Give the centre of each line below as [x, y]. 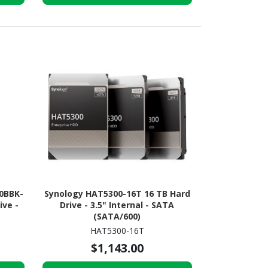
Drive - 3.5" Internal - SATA [117, 205]
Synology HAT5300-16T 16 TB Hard [117, 194]
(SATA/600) [117, 217]
